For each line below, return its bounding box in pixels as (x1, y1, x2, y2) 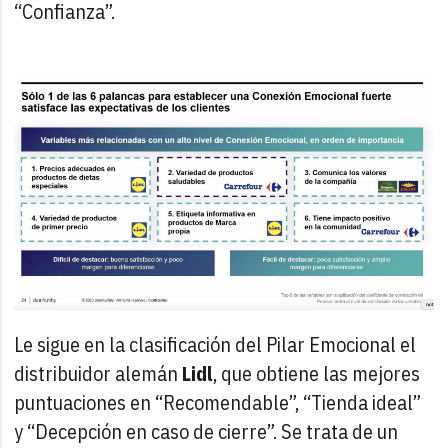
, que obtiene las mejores (213, 359, 421, 387)
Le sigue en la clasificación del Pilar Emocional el (14, 330, 417, 358)
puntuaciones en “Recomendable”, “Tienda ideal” (14, 388, 422, 416)
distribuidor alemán (14, 359, 183, 387)
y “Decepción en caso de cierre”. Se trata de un (14, 417, 399, 445)
